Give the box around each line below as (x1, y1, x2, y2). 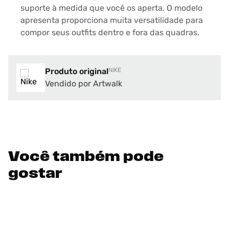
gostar (8, 167, 62, 181)
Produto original (45, 66, 108, 76)
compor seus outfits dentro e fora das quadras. (20, 28, 199, 37)
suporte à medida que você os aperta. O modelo (20, 3, 202, 13)
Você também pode (8, 150, 164, 165)
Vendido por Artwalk (45, 79, 122, 88)
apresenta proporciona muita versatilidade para (20, 15, 203, 25)
